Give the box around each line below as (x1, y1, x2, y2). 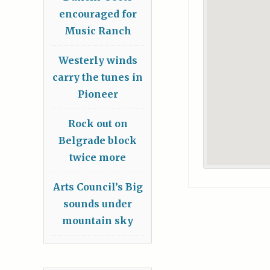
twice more (69, 151, 126, 164)
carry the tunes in (52, 71, 143, 84)
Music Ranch (64, 25, 131, 37)
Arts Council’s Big (52, 181, 143, 193)
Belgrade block (58, 134, 137, 147)
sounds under (63, 198, 132, 210)
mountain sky (62, 215, 133, 227)
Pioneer (77, 88, 118, 101)
